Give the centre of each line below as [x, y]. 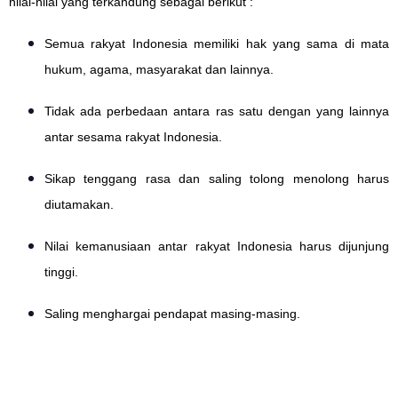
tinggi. [61, 272]
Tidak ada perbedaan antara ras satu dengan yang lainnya [217, 111]
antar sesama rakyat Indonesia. [133, 137]
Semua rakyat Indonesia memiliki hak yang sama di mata [217, 44]
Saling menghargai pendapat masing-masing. [172, 314]
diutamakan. [79, 205]
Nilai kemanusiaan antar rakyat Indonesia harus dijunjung [217, 247]
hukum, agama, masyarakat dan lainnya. [159, 70]
